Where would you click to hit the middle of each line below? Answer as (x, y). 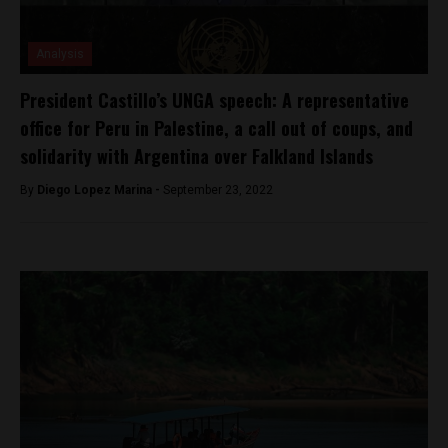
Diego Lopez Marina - (100, 190)
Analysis (60, 54)
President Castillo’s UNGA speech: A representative (214, 100)
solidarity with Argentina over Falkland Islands (196, 156)
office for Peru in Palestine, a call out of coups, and (216, 128)
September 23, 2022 (218, 190)
